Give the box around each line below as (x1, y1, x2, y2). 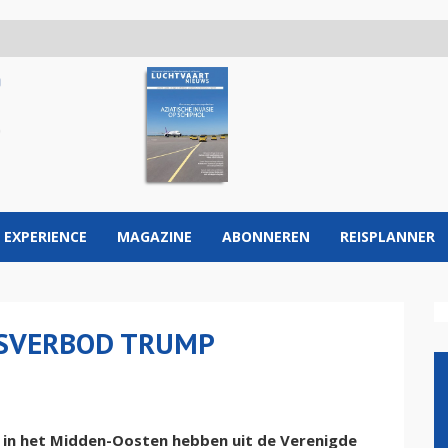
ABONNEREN (222, 227, 310, 246)
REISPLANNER (340, 227, 435, 246)
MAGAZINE (117, 227, 192, 246)
